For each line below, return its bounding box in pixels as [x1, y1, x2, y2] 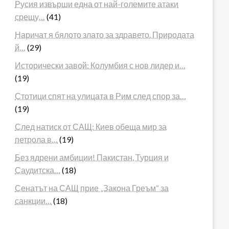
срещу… [15, 11, 45, 21]
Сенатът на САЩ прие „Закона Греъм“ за [15, 182, 169, 193]
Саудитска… [15, 165, 61, 175]
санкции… [15, 195, 52, 205]
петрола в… [15, 134, 58, 144]
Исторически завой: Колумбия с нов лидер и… [15, 60, 186, 70]
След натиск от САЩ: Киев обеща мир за [15, 121, 167, 131]
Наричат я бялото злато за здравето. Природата [15, 29, 195, 39]
